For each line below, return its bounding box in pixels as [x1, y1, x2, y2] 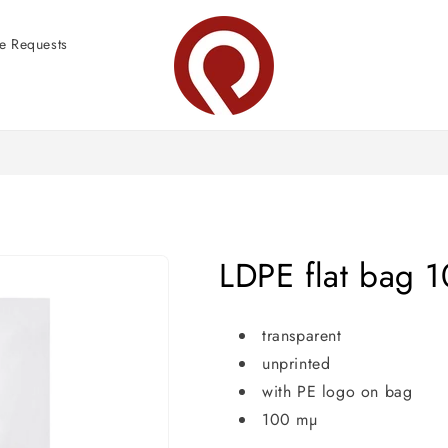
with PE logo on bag [262, 380, 413, 403]
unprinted [262, 352, 331, 375]
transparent [262, 324, 342, 347]
